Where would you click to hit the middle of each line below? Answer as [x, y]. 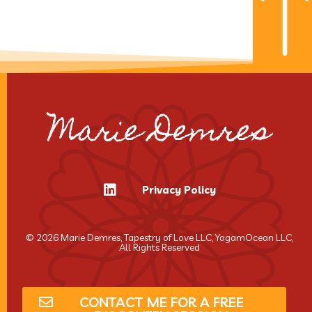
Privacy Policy [179, 189]
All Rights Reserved [159, 247]
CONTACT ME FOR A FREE [161, 302]
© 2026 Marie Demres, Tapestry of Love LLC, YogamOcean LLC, [159, 237]
